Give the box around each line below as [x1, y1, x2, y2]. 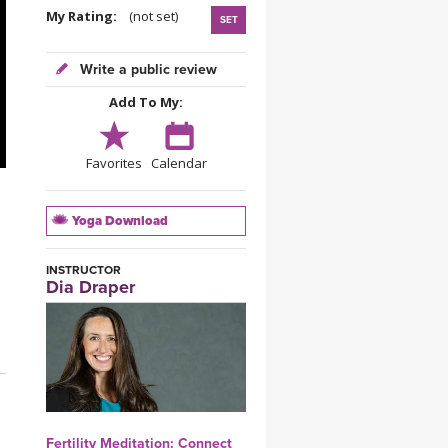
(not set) [126, 7, 178, 25]
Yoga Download [69, 213, 168, 229]
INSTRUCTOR [46, 263, 121, 277]
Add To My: [109, 93, 183, 111]
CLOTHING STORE [151, 55, 278, 73]
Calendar [150, 154, 207, 172]
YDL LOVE [151, 4, 222, 22]
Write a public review [76, 61, 217, 78]
